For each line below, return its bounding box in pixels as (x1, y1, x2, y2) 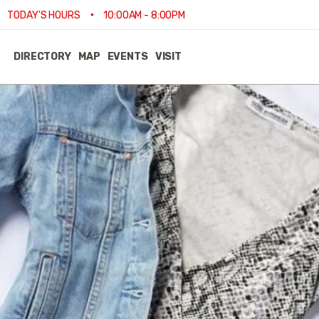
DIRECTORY (14, 51, 71, 63)
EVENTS (107, 51, 148, 63)
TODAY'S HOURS (7, 9, 83, 21)
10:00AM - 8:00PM (101, 9, 185, 21)
